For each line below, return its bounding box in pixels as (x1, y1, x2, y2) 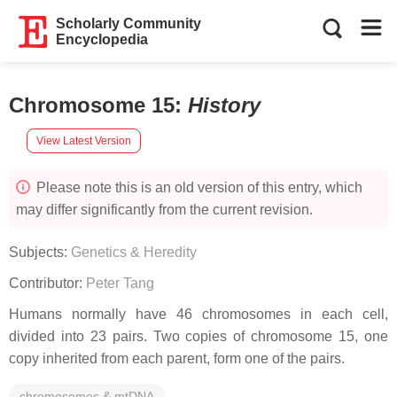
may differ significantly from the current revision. (16, 202, 313, 217)
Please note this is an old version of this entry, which (33, 180, 362, 195)
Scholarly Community (56, 16, 202, 31)
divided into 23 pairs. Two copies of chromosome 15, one (9, 329, 388, 344)
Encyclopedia (56, 32, 149, 47)
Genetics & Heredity (71, 245, 197, 260)
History (188, 93, 261, 117)
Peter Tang (86, 276, 154, 291)
